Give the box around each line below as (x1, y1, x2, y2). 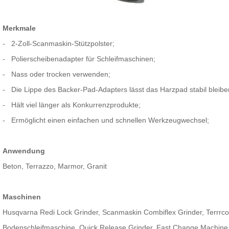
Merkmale (2, 24, 36, 33)
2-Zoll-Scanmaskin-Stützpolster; (11, 39, 114, 48)
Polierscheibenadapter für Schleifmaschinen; (11, 55, 155, 63)
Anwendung (2, 147, 45, 155)
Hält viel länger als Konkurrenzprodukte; (11, 101, 141, 109)
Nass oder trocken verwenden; (11, 70, 110, 79)
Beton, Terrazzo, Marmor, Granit (2, 162, 107, 171)
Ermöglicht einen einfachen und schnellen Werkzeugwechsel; (11, 116, 209, 125)
